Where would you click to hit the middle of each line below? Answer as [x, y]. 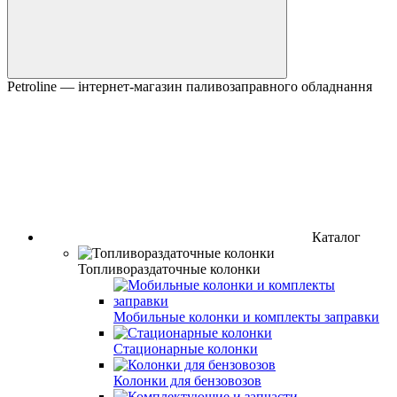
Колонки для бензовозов [187, 380]
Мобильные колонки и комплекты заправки [246, 316]
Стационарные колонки [186, 348]
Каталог [336, 237]
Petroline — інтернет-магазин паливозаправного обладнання [190, 86]
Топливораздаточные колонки [169, 269]
